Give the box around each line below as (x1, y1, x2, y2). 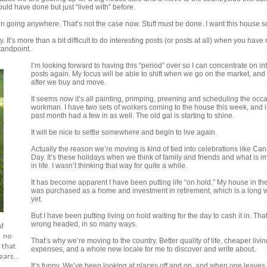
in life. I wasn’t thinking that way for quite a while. (31, 162, 187, 170)
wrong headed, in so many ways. (31, 220, 137, 228)
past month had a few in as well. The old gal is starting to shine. (31, 111, 234, 120)
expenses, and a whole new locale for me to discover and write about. (31, 245, 256, 253)
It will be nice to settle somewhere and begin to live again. (31, 128, 217, 136)
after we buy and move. (31, 78, 106, 86)
